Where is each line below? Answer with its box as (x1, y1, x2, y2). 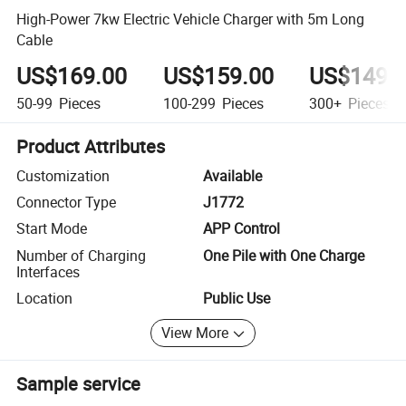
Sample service (16, 371, 141, 396)
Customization (16, 165, 111, 186)
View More (161, 323, 229, 343)
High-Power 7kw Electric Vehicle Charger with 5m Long (16, 8, 365, 29)
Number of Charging (16, 245, 147, 266)
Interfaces (16, 261, 81, 282)
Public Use (203, 288, 270, 309)
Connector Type (16, 192, 117, 213)
